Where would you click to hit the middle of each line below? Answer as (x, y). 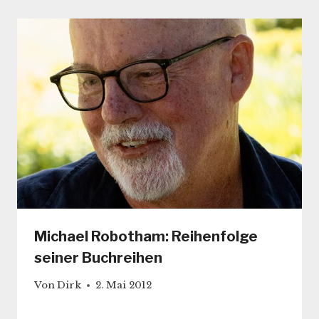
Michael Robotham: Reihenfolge (146, 236)
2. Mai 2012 (124, 286)
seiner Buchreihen (98, 257)
